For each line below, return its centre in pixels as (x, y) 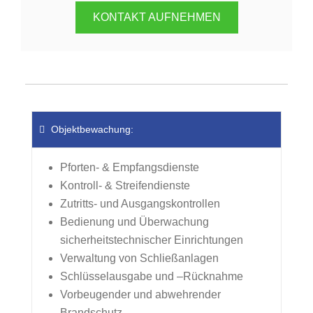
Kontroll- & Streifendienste (125, 186)
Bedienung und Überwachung (134, 222)
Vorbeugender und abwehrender (140, 295)
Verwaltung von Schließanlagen (139, 259)
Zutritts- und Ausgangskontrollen (140, 204)
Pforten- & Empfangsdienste (130, 168)
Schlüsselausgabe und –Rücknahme (152, 277)
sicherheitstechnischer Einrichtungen (152, 240)
